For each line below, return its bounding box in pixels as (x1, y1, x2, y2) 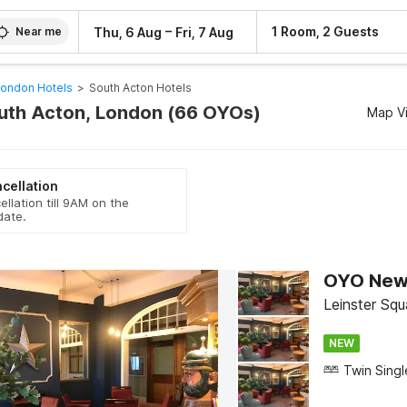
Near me (15, 25, 63, 38)
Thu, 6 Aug (94, 24, 163, 40)
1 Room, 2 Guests (272, 24, 380, 39)
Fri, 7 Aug (175, 24, 234, 40)
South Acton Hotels (88, 81, 192, 94)
